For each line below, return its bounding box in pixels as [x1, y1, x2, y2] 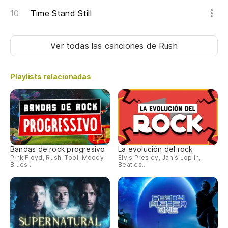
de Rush [146, 41, 178, 51]
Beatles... [118, 160, 147, 168]
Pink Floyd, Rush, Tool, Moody [10, 153, 104, 161]
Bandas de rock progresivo [10, 144, 105, 153]
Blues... [10, 160, 33, 168]
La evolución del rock [118, 144, 193, 153]
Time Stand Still [31, 8, 92, 19]
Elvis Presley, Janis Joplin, [118, 153, 201, 161]
